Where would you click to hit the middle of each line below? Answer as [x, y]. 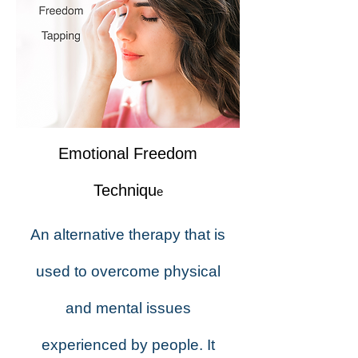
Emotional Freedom [128, 153]
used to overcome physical [128, 271]
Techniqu [125, 190]
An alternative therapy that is [128, 235]
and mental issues [128, 308]
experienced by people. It [128, 345]
